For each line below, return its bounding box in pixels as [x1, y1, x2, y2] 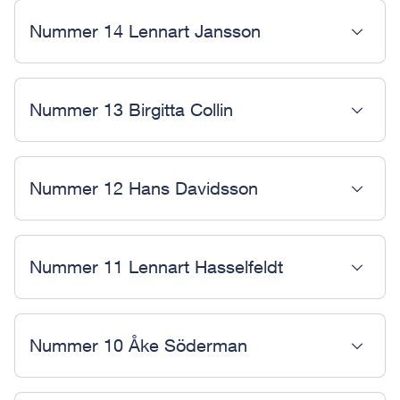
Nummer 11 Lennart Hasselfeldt [29, 256, 283, 277]
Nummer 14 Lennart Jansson [29, 21, 261, 41]
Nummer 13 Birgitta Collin [29, 99, 233, 120]
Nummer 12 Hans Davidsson [29, 178, 258, 198]
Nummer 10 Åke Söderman [29, 335, 247, 355]
